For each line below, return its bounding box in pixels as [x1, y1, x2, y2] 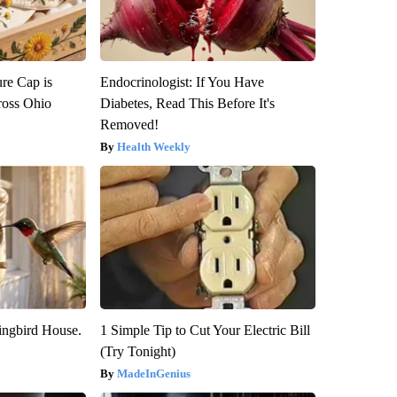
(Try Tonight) [99, 343, 175, 359]
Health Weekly [116, 139, 191, 153]
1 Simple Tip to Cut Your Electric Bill [99, 322, 310, 338]
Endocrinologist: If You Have [99, 74, 264, 90]
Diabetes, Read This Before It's [99, 95, 275, 111]
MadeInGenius [116, 366, 191, 380]
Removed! [99, 116, 159, 132]
